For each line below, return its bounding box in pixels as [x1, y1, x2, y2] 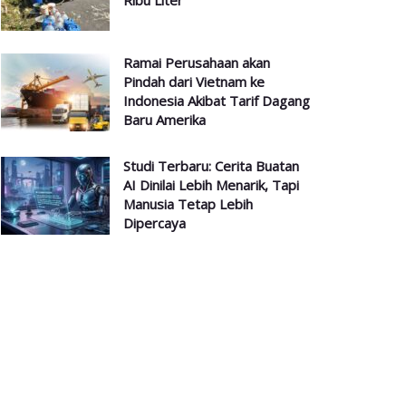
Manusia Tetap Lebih [123, 194, 253, 213]
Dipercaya [123, 213, 186, 232]
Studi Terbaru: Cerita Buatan [123, 156, 299, 175]
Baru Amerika [123, 110, 206, 129]
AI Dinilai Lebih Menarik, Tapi [123, 175, 299, 194]
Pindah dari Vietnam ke [123, 72, 265, 91]
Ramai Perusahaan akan [123, 53, 270, 72]
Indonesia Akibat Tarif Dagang [123, 91, 310, 110]
